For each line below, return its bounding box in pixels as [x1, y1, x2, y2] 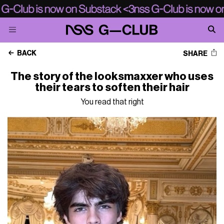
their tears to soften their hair [34, 82, 189, 93]
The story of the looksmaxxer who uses [10, 71, 213, 82]
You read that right [80, 98, 144, 106]
